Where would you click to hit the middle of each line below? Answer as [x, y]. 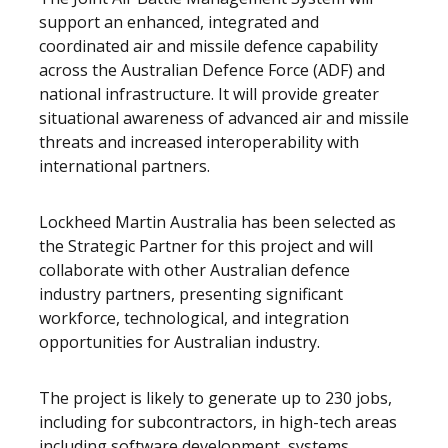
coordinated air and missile [141, 46]
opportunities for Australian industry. [179, 342]
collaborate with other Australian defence [194, 270]
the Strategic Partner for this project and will [206, 246]
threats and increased [122, 142]
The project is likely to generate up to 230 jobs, [215, 398]
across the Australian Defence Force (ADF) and [212, 70]
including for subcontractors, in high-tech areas [218, 422]
